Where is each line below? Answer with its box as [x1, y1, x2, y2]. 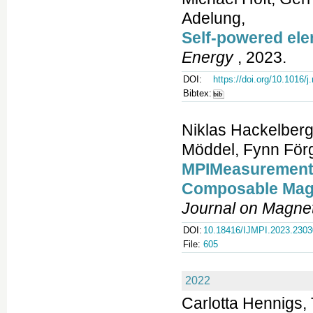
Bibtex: [183, 88, 212, 99]
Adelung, [182, 9, 245, 28]
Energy [182, 48, 233, 67]
